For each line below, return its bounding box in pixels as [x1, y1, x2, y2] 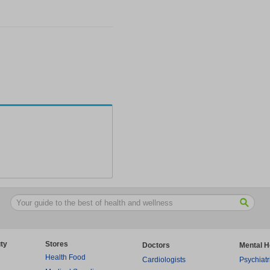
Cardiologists [142, 255, 186, 264]
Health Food [45, 253, 86, 262]
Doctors [142, 240, 170, 250]
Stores [45, 239, 68, 248]
